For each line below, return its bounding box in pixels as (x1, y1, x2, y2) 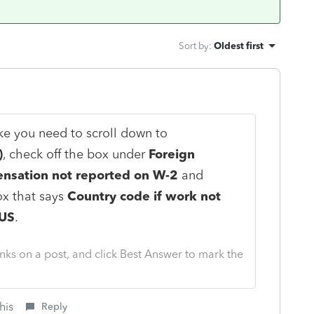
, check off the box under (2, 146, 149, 162)
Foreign (148, 146, 195, 162)
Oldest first (214, 39, 264, 51)
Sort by (179, 39, 209, 51)
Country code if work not (67, 188, 221, 204)
